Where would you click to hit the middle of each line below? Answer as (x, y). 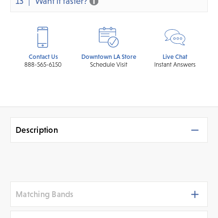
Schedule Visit (109, 64)
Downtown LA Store (109, 56)
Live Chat (175, 56)
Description (37, 130)
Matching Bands (45, 194)
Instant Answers (175, 64)
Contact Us (43, 56)
